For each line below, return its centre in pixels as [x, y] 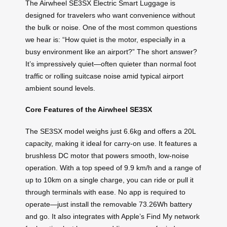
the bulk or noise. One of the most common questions [111, 27]
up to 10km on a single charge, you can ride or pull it [109, 180]
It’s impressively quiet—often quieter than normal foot [111, 64]
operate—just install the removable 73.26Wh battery [109, 204]
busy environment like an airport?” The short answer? [111, 51]
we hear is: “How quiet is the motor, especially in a [105, 39]
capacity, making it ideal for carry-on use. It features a [111, 143]
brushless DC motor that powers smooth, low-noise [107, 155]
